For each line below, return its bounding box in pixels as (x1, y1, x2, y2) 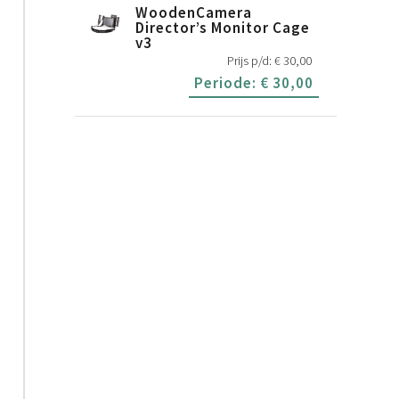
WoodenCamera (135, 3, 253, 23)
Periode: (194, 73, 260, 94)
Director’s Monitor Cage (135, 18, 311, 38)
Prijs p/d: (227, 53, 274, 69)
